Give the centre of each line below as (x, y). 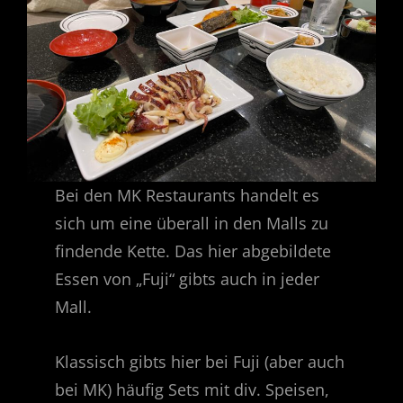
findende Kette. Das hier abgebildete (193, 251)
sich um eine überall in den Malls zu (192, 223)
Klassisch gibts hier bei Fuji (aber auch (200, 361)
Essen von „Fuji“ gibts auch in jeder (188, 278)
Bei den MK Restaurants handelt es (188, 195)
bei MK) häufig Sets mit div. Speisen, (193, 389)
